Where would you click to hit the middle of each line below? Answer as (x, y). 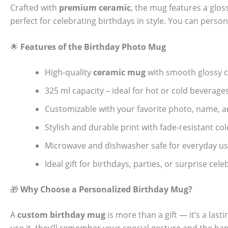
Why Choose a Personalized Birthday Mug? (106, 190)
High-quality (69, 73)
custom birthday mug (61, 215)
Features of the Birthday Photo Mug (93, 47)
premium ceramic (95, 7)
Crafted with (35, 7)
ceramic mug (119, 73)
